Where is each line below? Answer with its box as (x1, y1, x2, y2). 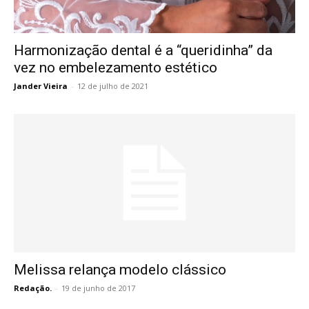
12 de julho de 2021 (77, 80, 148, 91)
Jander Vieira (14, 80, 68, 91)
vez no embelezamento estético (14, 59, 217, 76)
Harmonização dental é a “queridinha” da (14, 41, 272, 59)
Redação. (14, 283, 52, 294)
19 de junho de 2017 (61, 283, 135, 294)
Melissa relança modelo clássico (14, 261, 226, 279)
